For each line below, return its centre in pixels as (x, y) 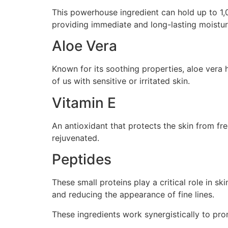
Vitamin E (84, 103)
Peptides (82, 160)
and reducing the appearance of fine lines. (133, 195)
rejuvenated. (76, 138)
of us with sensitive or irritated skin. (121, 81)
